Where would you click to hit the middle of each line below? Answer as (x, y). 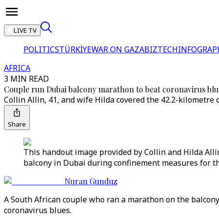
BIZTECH (161, 49)
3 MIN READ (26, 79)
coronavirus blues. (38, 210)
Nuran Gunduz (91, 181)
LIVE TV (25, 30)
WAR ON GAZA (118, 49)
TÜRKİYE (75, 49)
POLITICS (41, 49)
